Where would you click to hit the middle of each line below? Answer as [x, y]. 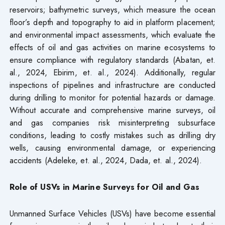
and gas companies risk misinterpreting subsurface [113, 122]
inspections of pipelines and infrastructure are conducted [113, 85]
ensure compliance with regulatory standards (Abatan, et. [113, 60]
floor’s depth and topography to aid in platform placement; [113, 22]
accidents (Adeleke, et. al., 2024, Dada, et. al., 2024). [106, 160]
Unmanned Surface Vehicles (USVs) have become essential [113, 213]
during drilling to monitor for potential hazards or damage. [113, 97]
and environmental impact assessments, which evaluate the [113, 34]
